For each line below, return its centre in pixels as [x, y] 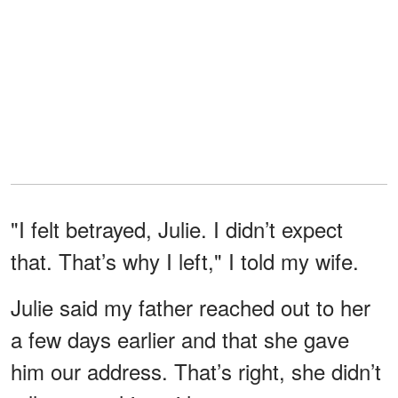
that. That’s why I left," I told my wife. [185, 260]
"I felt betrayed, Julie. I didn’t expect [177, 228]
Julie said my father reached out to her [191, 306]
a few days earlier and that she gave [180, 338]
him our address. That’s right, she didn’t [196, 370]
